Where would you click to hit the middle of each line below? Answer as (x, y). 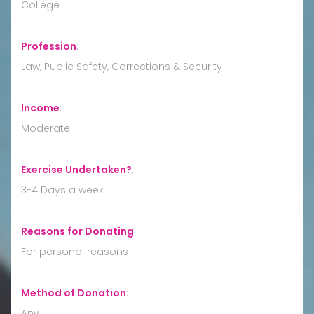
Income (40, 108)
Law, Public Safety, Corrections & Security (122, 66)
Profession (49, 46)
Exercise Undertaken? (76, 169)
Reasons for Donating (77, 231)
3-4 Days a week (62, 190)
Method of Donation (74, 293)
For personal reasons (75, 251)
